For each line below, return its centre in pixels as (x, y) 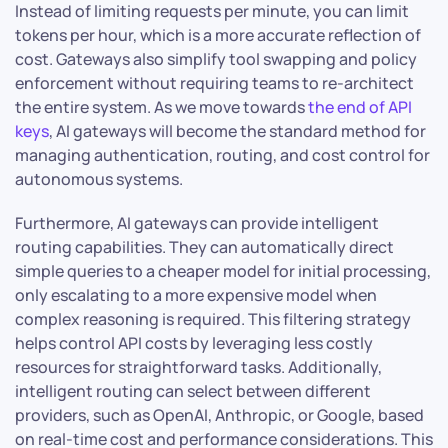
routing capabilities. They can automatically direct (204, 247)
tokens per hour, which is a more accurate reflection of (218, 35)
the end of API (360, 107)
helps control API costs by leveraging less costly (194, 343)
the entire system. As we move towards (161, 107)
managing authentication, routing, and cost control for (222, 155)
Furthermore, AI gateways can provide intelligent (197, 223)
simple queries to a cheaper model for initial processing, (223, 271)
